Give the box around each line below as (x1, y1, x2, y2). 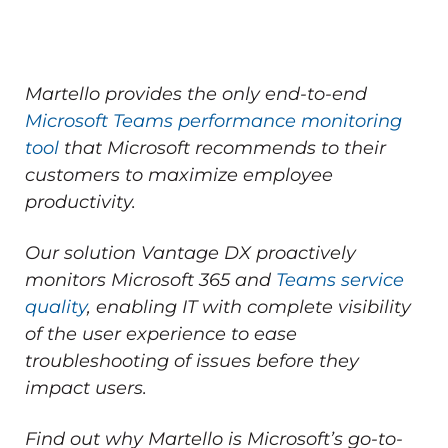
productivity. (25, 190, 136, 213)
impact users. (25, 376, 147, 399)
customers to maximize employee (25, 163, 333, 186)
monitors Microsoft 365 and (25, 268, 276, 291)
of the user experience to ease (25, 322, 297, 345)
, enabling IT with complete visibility (87, 295, 411, 318)
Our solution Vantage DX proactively (25, 241, 356, 264)
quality (25, 295, 87, 318)
